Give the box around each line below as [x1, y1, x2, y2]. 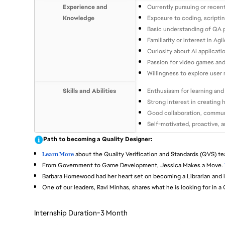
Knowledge [62, 14, 94, 22]
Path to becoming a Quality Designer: [43, 135, 152, 143]
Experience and [62, 3, 107, 11]
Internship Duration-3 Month [34, 208, 128, 217]
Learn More [42, 150, 74, 158]
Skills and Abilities [62, 87, 116, 95]
